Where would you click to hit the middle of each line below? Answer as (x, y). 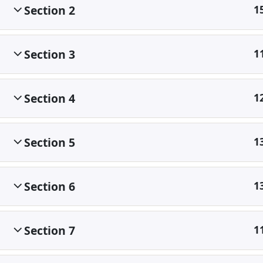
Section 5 (50, 142)
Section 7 (50, 230)
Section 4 (50, 98)
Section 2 (50, 10)
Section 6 (50, 186)
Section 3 (50, 54)
